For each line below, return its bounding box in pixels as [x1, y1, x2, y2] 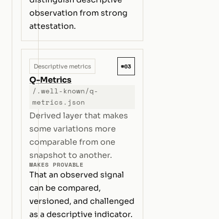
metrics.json [32, 97, 85, 108]
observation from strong [29, 8, 128, 19]
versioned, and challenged [29, 196, 135, 207]
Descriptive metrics [34, 63, 91, 70]
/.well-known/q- [32, 86, 98, 96]
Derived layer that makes [29, 110, 129, 121]
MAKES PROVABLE [29, 160, 84, 169]
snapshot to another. [29, 150, 112, 160]
